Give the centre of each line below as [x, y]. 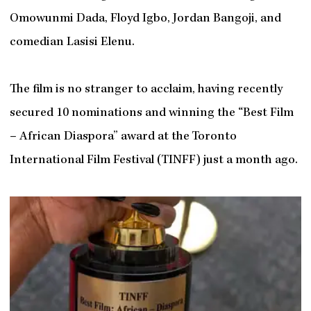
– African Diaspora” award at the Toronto [123, 137]
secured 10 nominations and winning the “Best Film [151, 113]
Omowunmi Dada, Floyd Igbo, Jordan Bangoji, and [145, 19]
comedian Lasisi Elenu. [72, 42]
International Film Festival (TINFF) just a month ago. [153, 160]
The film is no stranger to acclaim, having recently [146, 90]
